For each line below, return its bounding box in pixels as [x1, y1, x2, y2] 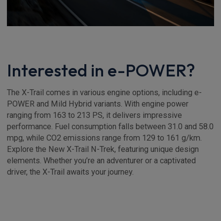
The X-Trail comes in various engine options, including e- [7, 87, 202, 97]
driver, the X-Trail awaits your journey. [7, 167, 134, 177]
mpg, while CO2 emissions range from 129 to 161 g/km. [7, 133, 202, 143]
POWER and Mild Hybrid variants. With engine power [7, 99, 188, 109]
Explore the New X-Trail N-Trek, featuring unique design [7, 144, 199, 154]
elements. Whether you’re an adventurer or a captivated [7, 155, 196, 165]
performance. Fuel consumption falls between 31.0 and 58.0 [7, 121, 214, 131]
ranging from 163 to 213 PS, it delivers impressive [7, 110, 182, 120]
